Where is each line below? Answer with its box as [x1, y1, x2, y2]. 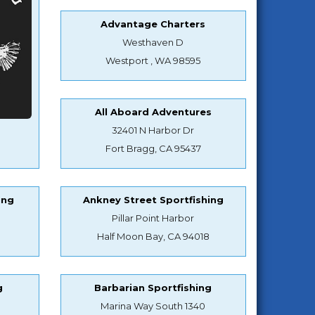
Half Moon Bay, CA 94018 [96, 230, 210, 242]
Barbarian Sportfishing [94, 281, 212, 293]
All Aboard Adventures [94, 105, 212, 117]
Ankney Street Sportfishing [82, 193, 224, 205]
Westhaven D [122, 36, 184, 48]
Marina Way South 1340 [101, 300, 206, 311]
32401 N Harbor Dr [112, 124, 195, 136]
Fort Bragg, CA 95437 [105, 142, 201, 154]
